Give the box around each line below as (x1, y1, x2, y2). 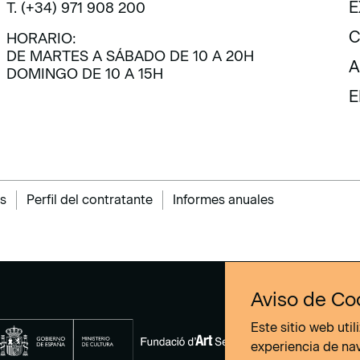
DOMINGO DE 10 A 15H (6, 65, 163, 83)
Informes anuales (173, 192, 274, 207)
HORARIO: (6, 30, 76, 47)
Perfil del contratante (27, 192, 153, 207)
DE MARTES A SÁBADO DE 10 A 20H (6, 47, 254, 65)
